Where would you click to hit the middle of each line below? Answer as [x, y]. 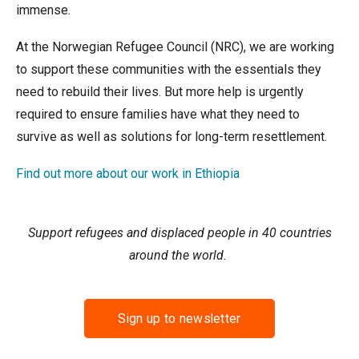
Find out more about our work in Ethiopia [128, 174]
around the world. [179, 256]
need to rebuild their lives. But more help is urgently [160, 92]
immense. [43, 10]
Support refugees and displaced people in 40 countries [179, 233]
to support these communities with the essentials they [169, 70]
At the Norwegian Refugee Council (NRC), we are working [175, 47]
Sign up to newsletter [179, 319]
